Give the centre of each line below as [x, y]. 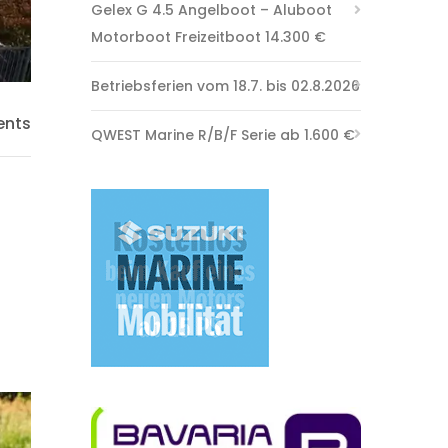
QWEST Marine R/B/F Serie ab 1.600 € [223, 135]
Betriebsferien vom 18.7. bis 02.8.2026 [225, 86]
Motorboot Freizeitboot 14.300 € [208, 37]
